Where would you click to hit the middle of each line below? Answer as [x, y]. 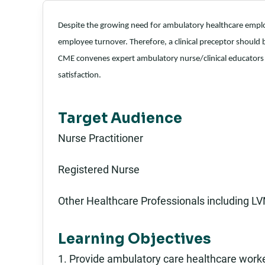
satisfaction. [80, 75]
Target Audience [120, 118]
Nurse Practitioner [101, 138]
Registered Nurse [99, 169]
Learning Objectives [135, 239]
